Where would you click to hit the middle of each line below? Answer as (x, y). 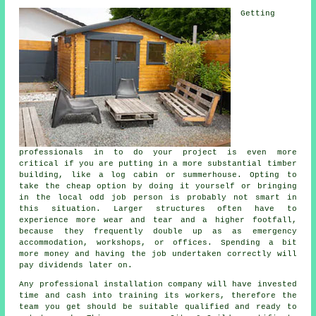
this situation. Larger (87, 209)
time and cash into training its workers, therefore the (158, 296)
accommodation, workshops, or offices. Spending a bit (158, 243)
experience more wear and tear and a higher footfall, (158, 220)
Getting (258, 14)
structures (180, 209)
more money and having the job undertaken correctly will (158, 254)
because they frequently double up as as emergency (158, 232)
